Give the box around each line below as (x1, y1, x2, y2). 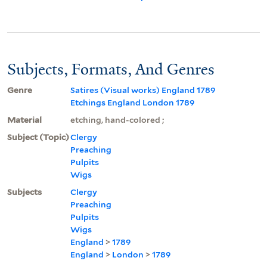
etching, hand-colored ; (70, 114, 164, 125)
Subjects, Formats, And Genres (7, 58, 215, 79)
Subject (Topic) (7, 132, 69, 142)
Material (7, 114, 42, 125)
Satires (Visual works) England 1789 (70, 85, 216, 95)
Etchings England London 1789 (70, 97, 195, 107)
